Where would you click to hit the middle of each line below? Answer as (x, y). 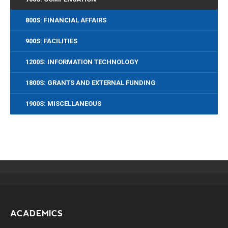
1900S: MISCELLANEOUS (63, 104)
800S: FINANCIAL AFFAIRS (66, 20)
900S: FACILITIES (51, 41)
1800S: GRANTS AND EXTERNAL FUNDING (91, 83)
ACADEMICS (36, 213)
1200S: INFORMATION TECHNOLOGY (82, 62)
